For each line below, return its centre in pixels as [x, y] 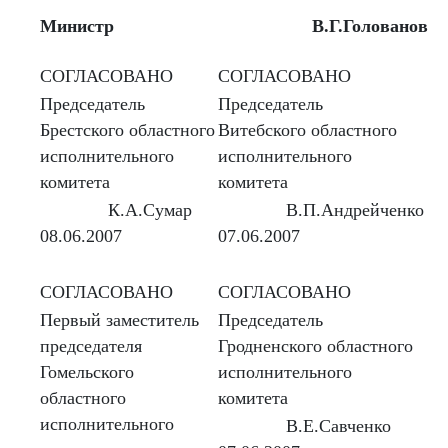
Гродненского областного [316, 345]
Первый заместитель [120, 319]
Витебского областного [308, 129]
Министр [77, 26]
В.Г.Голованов [369, 26]
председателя [91, 345]
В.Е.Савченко [339, 425]
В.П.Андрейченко [355, 209]
